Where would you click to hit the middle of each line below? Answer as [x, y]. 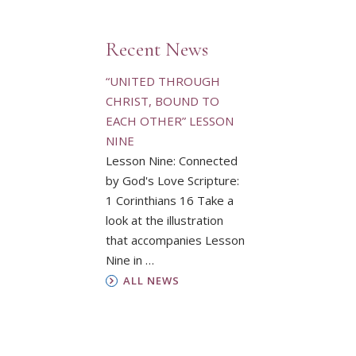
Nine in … [130, 260]
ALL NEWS [151, 281]
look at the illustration [164, 221]
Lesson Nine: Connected [171, 161]
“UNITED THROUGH [163, 81]
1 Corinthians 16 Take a [169, 201]
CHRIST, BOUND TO [162, 101]
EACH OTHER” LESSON [169, 121]
